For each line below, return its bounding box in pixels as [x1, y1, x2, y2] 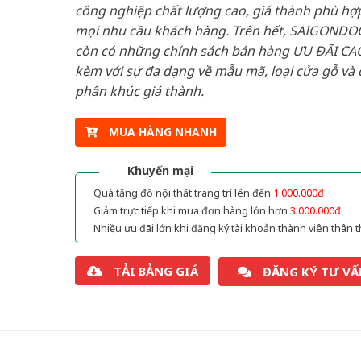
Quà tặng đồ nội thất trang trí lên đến [93, 186, 273, 201]
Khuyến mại [127, 163, 193, 179]
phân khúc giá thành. [74, 81, 204, 100]
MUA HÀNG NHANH [108, 124, 217, 140]
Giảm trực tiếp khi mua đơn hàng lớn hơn [93, 204, 290, 218]
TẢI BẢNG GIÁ [113, 263, 198, 280]
